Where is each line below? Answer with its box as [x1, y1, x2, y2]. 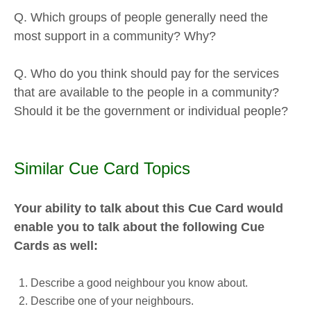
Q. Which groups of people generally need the [14, 10, 268, 25]
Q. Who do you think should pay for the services [14, 66, 279, 81]
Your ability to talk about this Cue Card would [14, 201, 283, 216]
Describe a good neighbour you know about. [31, 276, 248, 289]
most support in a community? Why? [14, 29, 216, 44]
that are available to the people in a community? [14, 85, 279, 99]
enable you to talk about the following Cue [14, 220, 264, 235]
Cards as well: [14, 239, 98, 253]
